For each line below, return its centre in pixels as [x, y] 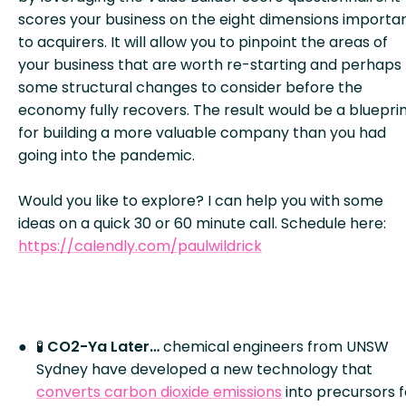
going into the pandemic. [106, 155]
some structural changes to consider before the [190, 87]
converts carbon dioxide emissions [159, 392]
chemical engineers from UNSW [276, 347]
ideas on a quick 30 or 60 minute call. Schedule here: [202, 223]
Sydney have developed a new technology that [204, 369]
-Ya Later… [121, 347]
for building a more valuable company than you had [202, 133]
